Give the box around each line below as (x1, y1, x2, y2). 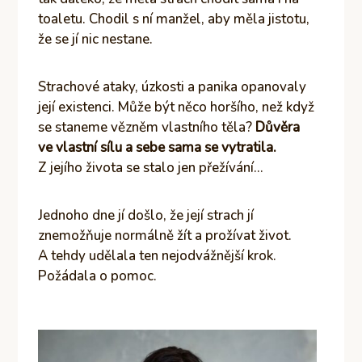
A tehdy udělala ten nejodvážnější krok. (38, 246, 277, 265)
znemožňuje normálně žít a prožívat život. (38, 225, 293, 245)
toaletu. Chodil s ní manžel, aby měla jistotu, (38, 9, 310, 28)
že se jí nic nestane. (38, 29, 154, 48)
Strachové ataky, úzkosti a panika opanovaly (38, 77, 307, 96)
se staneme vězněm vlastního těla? (38, 117, 256, 137)
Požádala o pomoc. (38, 266, 158, 285)
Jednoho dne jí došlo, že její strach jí (38, 205, 255, 225)
